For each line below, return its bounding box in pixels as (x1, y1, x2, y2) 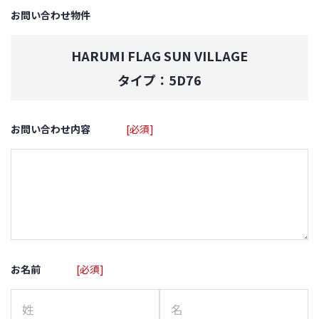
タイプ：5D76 (117, 70, 202, 89)
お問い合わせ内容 (11, 122, 90, 136)
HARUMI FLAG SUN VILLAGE (71, 46, 248, 65)
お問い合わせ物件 (11, 8, 90, 22)
